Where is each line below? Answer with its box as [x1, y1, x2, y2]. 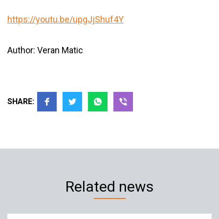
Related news [66, 178, 153, 195]
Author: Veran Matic [7, 45, 83, 55]
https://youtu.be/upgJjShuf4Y [7, 14, 124, 24]
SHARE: [7, 97, 34, 106]
